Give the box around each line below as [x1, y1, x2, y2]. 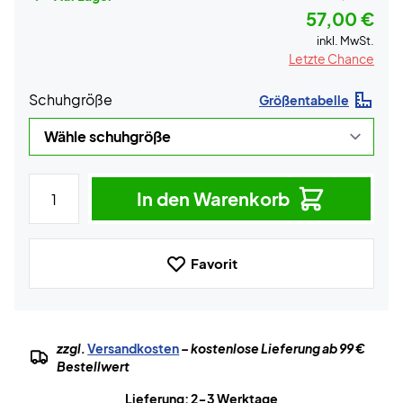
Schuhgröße [29, 90, 112, 109]
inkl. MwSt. [317, 33, 374, 48]
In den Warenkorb [137, 187, 290, 210]
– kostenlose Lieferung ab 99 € [179, 340, 366, 356]
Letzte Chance [289, 50, 374, 67]
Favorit [191, 255, 237, 272]
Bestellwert [57, 358, 130, 374]
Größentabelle [259, 92, 349, 108]
